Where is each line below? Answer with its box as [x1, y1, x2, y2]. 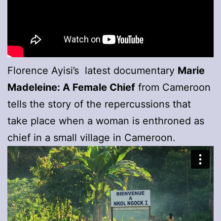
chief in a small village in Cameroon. [7, 131, 176, 144]
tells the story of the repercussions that [7, 98, 191, 110]
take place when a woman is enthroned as [7, 114, 204, 127]
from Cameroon [135, 81, 211, 93]
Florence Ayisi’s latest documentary [7, 64, 178, 76]
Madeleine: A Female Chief [7, 81, 135, 93]
